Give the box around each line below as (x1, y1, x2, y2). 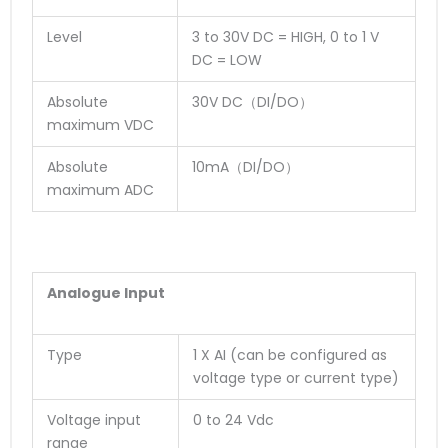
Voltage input (47, 410, 141, 431)
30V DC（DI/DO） (192, 91, 313, 112)
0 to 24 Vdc (193, 410, 274, 431)
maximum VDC (47, 114, 154, 135)
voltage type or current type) (193, 368, 399, 389)
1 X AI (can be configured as (193, 345, 387, 366)
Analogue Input (47, 283, 165, 304)
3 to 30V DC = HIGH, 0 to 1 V (192, 26, 379, 47)
